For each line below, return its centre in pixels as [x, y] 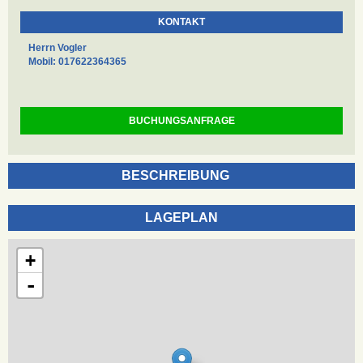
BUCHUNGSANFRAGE [181, 120]
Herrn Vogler [58, 47]
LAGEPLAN [181, 217]
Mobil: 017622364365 [77, 61]
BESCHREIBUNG [175, 175]
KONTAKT [181, 21]
